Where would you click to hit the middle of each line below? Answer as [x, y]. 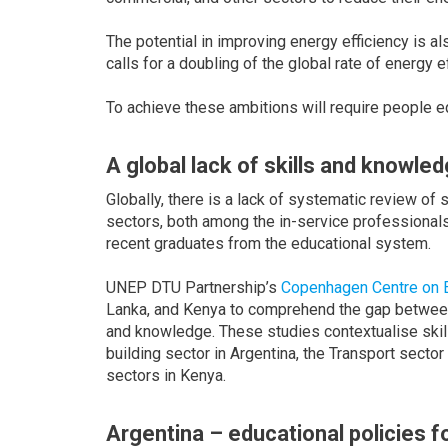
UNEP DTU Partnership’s [193, 288]
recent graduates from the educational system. [268, 244]
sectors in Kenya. [166, 376]
